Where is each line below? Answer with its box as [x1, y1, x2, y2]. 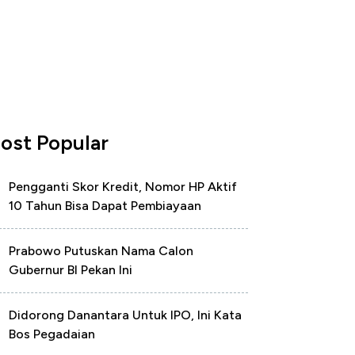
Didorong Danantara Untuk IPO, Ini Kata [9, 307, 242, 323]
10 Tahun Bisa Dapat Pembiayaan [9, 198, 201, 213]
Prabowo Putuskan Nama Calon [9, 243, 193, 258]
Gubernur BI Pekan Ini [9, 262, 132, 277]
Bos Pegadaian [9, 326, 95, 342]
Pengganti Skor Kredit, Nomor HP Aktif [9, 179, 237, 194]
